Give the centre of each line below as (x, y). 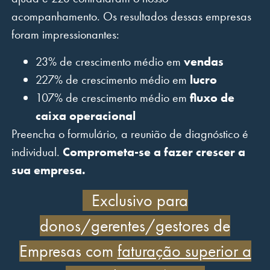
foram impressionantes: (65, 34)
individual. (37, 152)
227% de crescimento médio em (112, 79)
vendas (203, 61)
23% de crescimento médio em (109, 61)
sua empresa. (48, 170)
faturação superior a (184, 251)
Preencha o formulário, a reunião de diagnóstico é (130, 133)
